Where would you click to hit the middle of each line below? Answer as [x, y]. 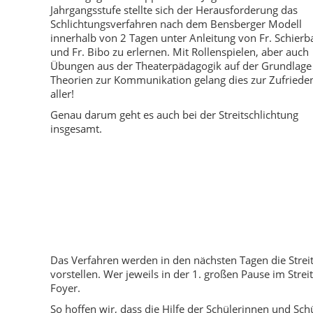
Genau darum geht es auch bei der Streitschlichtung [174, 115]
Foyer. [65, 287]
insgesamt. [76, 129]
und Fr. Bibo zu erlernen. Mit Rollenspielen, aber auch [180, 52]
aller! [62, 94]
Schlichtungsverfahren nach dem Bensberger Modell [176, 24]
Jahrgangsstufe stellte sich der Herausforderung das [174, 10]
